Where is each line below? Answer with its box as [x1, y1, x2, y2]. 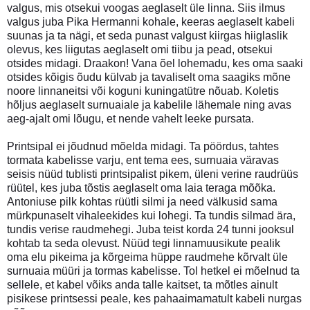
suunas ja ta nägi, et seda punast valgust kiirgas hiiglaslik [7, 29, 288, 42]
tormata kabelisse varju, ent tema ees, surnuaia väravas [7, 154, 279, 166]
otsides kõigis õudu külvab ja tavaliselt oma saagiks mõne [7, 71, 291, 83]
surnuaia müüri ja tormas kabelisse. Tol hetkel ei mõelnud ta [7, 264, 300, 277]
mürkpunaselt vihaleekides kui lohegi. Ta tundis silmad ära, [7, 209, 295, 221]
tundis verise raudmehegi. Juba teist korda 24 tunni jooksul [7, 223, 294, 235]
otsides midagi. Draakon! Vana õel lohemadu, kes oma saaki [7, 57, 303, 69]
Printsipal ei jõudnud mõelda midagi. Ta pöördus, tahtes [7, 140, 279, 152]
